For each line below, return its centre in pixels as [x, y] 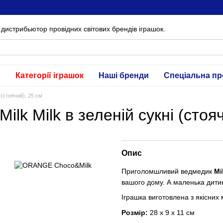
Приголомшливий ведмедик [168, 171]
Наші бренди [124, 75]
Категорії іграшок [50, 75]
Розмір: [135, 212]
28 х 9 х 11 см [171, 212]
